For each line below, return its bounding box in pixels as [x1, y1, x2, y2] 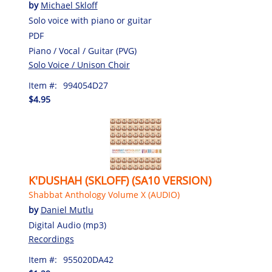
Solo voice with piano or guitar [28, 15, 152, 27]
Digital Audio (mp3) [28, 219, 106, 231]
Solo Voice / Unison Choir [28, 59, 130, 71]
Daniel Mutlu [40, 204, 93, 216]
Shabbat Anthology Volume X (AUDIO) [28, 189, 180, 201]
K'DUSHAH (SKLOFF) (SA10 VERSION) [28, 173, 211, 188]
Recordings [28, 233, 74, 245]
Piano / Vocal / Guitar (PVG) [28, 45, 137, 57]
